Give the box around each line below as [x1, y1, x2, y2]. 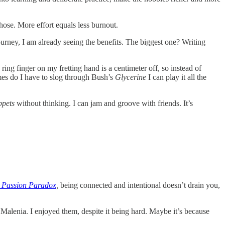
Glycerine [115, 72, 148, 81]
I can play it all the [148, 72, 206, 81]
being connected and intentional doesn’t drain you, [60, 181, 220, 190]
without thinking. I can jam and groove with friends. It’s [17, 98, 193, 107]
